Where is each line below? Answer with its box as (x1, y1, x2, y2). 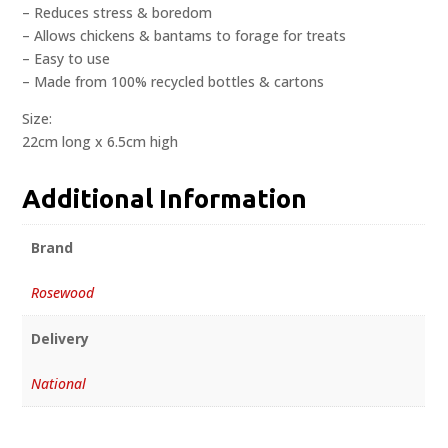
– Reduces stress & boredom (22, 3, 213, 23)
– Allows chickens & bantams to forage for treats (22, 26, 347, 46)
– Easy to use (22, 49, 111, 69)
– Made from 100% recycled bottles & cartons (22, 72, 325, 92)
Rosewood (30, 283, 94, 303)
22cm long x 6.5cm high (22, 132, 179, 152)
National (30, 374, 86, 394)
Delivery (30, 329, 89, 349)
